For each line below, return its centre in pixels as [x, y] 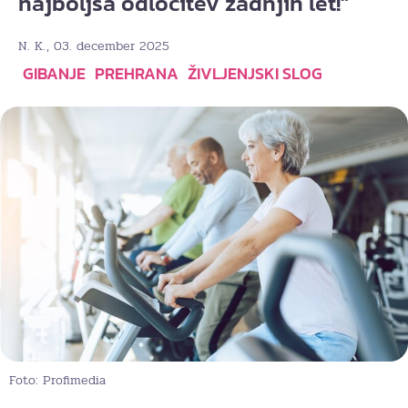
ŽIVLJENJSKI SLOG [255, 73]
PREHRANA [137, 73]
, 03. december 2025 [108, 46]
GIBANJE [54, 73]
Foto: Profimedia [57, 380]
